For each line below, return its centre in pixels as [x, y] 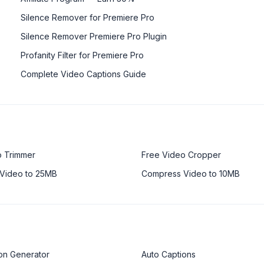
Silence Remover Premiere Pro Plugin [93, 36]
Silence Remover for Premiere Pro [87, 17]
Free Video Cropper [181, 154]
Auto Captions [169, 254]
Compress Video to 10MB [191, 173]
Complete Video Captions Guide [83, 74]
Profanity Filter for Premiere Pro [82, 55]
